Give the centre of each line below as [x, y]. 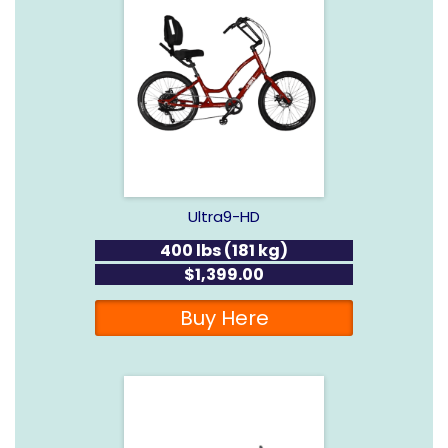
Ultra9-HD [224, 216]
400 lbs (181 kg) [224, 250]
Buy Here [224, 317]
